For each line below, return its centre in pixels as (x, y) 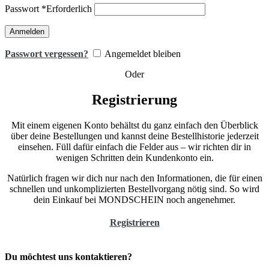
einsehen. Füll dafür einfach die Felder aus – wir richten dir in (134, 147)
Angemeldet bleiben (143, 54)
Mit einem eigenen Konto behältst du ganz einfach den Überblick (134, 125)
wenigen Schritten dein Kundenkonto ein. (134, 158)
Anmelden (27, 32)
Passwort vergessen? (47, 54)
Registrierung (134, 100)
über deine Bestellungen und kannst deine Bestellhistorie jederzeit (134, 136)
